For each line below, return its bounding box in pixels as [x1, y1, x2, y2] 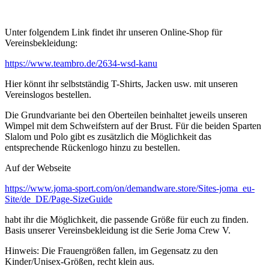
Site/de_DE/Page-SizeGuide [5, 194, 112, 205]
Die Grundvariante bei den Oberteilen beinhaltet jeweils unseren [5, 110, 247, 121]
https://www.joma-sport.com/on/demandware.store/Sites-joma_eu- [5, 183, 255, 194]
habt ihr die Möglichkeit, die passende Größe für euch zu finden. [5, 214, 249, 225]
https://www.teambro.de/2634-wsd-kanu [5, 58, 157, 69]
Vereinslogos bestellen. [5, 89, 91, 100]
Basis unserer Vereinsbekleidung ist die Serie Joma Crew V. [5, 225, 231, 236]
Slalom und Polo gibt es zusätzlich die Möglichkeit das [5, 131, 211, 142]
